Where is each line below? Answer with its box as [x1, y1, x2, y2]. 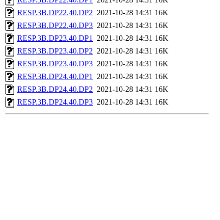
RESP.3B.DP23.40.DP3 [17, 59, 93, 68]
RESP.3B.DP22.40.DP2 [17, 8, 93, 17]
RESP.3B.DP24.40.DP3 [17, 98, 93, 107]
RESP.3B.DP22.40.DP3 [17, 21, 93, 30]
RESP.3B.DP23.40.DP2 [17, 47, 93, 55]
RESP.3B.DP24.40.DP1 [17, 72, 93, 81]
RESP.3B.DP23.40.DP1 [17, 34, 93, 43]
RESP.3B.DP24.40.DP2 [17, 85, 93, 94]
